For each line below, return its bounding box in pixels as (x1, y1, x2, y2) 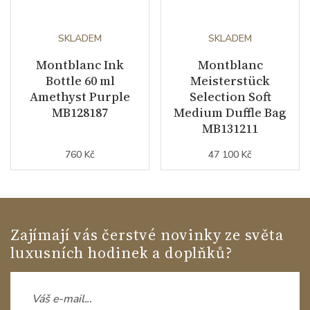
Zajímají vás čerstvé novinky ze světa (10, 224, 284, 246)
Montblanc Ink (36, 56, 124, 74)
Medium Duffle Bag (174, 104, 286, 122)
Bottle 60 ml (45, 72, 115, 90)
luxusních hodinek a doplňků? (10, 242, 232, 264)
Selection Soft (189, 88, 271, 106)
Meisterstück (190, 72, 270, 90)
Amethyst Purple (30, 88, 130, 106)
